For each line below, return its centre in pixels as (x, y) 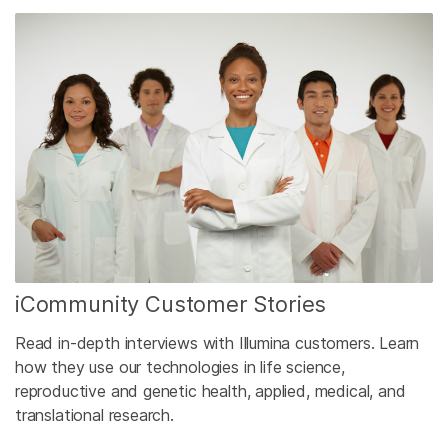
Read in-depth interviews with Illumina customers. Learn (217, 342)
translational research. (94, 414)
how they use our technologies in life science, (180, 366)
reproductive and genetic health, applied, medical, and (210, 390)
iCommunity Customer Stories (171, 303)
